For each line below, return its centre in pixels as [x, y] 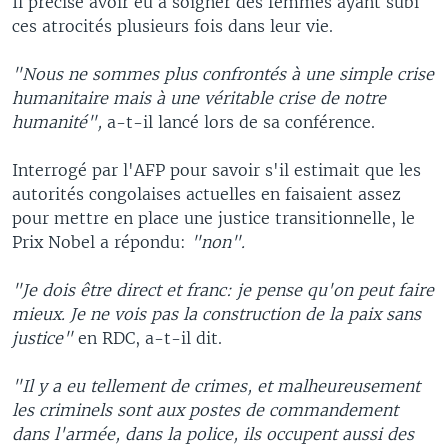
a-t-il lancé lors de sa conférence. [238, 121]
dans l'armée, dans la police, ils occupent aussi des [213, 433]
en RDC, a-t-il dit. [147, 337]
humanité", [57, 121]
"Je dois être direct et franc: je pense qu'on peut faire [223, 289]
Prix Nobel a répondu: [101, 241]
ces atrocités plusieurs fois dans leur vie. [172, 25]
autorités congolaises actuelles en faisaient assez [206, 193]
